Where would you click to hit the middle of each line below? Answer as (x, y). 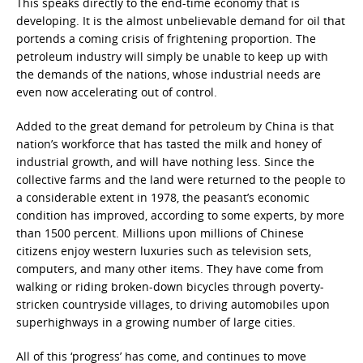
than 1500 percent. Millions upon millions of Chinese (160, 233)
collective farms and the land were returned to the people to (181, 179)
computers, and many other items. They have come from (170, 269)
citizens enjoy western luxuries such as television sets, (164, 251)
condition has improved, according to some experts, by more (180, 215)
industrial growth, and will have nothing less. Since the (165, 162)
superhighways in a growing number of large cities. (156, 322)
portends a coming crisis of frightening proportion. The (166, 38)
